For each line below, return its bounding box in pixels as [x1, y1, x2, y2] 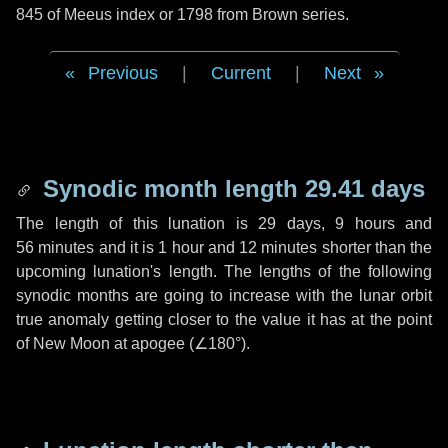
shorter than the [317, 239, 432, 256]
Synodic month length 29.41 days [36, 175, 425, 202]
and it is [94, 239, 159, 256]
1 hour [158, 239, 204, 256]
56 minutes [16, 239, 95, 256]
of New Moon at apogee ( [16, 335, 194, 352]
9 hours [335, 215, 395, 232]
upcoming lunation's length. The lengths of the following [16, 263, 432, 280]
